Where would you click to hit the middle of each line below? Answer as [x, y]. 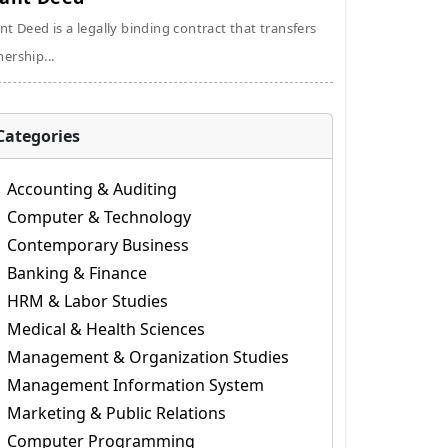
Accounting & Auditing [91, 189]
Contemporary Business [97, 245]
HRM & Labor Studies [87, 301]
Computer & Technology [98, 217]
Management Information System [135, 385]
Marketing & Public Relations [116, 413]
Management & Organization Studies [147, 357]
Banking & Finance [76, 273]
